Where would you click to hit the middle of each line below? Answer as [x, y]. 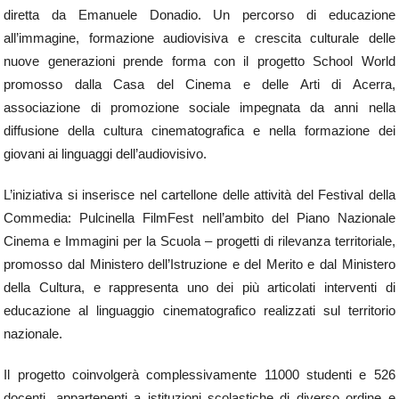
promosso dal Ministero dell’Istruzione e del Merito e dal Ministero [199, 265]
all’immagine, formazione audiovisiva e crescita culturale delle [199, 38]
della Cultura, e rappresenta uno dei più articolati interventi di [199, 288]
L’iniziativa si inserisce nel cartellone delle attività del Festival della [199, 195]
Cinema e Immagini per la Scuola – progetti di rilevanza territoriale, [199, 241]
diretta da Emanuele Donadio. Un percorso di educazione [199, 15]
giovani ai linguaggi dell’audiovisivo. [106, 154]
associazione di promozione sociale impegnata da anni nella [199, 108]
